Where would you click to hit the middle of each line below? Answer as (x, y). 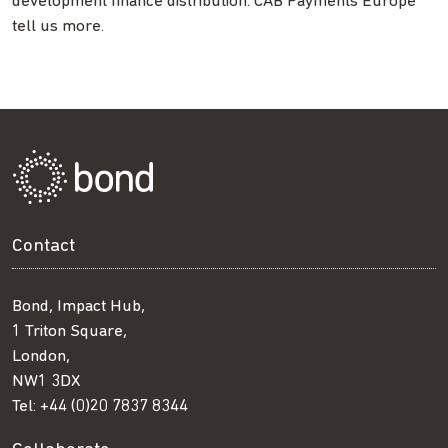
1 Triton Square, (69, 331)
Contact (43, 246)
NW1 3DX (46, 381)
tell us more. (58, 26)
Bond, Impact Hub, (78, 306)
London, (41, 356)
